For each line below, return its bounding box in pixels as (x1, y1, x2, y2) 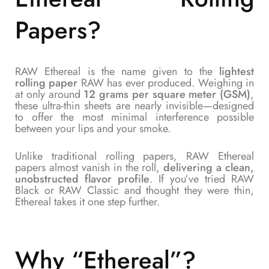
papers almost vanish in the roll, (15, 159, 164, 175)
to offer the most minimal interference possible (15, 109, 254, 125)
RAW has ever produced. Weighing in (77, 74, 255, 91)
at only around (15, 86, 84, 102)
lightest (219, 63, 254, 79)
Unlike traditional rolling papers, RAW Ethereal (15, 148, 254, 164)
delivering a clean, (163, 159, 254, 175)
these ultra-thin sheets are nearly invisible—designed (15, 97, 254, 113)
